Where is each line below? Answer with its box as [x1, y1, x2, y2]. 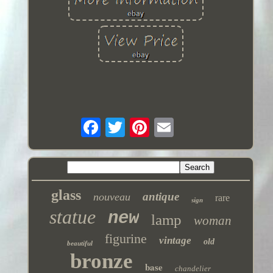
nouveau [93, 191, 131, 204]
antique [143, 190, 180, 204]
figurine [104, 231, 147, 247]
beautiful [66, 239, 93, 247]
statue [49, 206, 96, 229]
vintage [158, 235, 191, 247]
